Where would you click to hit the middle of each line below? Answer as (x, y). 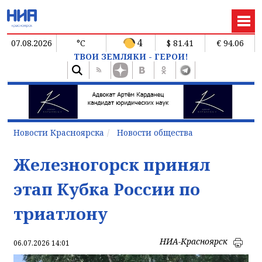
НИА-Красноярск (194, 241)
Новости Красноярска (59, 132)
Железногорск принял (112, 164)
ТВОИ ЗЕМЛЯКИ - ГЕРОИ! (131, 56)
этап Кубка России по (107, 189)
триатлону (61, 213)
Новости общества (155, 132)
